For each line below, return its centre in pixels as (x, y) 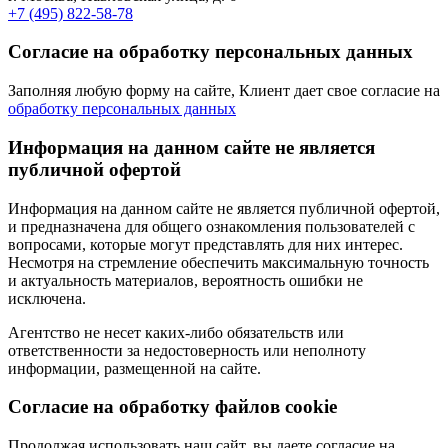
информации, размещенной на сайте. (134, 368)
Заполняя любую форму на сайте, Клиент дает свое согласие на (224, 91)
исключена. (47, 298)
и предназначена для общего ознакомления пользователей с (211, 226)
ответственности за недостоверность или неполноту (187, 350)
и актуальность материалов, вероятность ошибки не (185, 280)
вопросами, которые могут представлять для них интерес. (205, 244)
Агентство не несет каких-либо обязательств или (176, 332)
